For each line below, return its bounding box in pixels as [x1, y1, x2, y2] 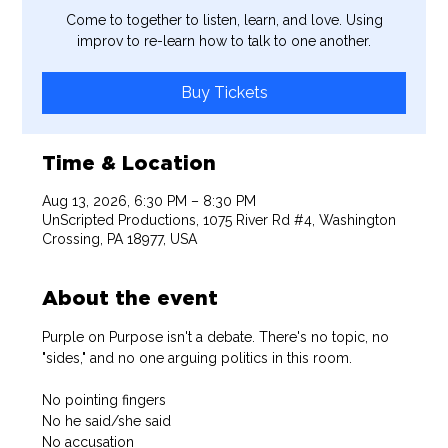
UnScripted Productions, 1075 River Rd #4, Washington [42, 211, 397, 228]
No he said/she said [42, 412, 172, 429]
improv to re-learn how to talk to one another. [77, 32, 371, 49]
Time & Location [42, 150, 217, 174]
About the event [42, 285, 219, 309]
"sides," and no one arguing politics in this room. [42, 349, 353, 366]
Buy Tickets [180, 82, 268, 102]
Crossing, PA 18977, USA [42, 230, 198, 247]
